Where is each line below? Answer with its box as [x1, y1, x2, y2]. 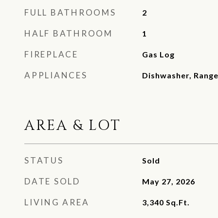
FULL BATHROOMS [24, 7, 116, 18]
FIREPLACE [24, 49, 78, 59]
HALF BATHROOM [24, 28, 113, 38]
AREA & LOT [24, 116, 121, 135]
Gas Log [142, 50, 175, 59]
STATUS [24, 155, 64, 165]
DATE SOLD [24, 176, 80, 186]
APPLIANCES [24, 70, 88, 80]
